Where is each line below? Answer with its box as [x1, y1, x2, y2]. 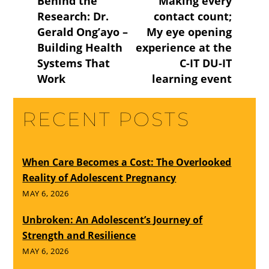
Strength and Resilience [22, 229, 136, 243]
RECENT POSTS [22, 107, 190, 131]
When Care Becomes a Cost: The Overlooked [22, 156, 232, 169]
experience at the [135, 40, 232, 55]
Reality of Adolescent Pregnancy [22, 171, 177, 185]
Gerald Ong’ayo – [37, 25, 128, 40]
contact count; [153, 9, 232, 24]
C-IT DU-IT [179, 56, 232, 71]
